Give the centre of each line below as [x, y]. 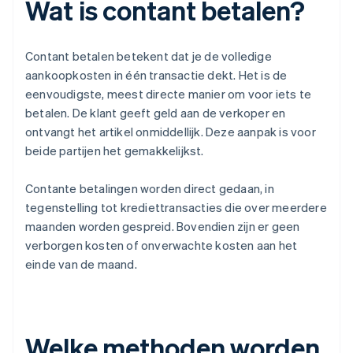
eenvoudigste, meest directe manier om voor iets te [169, 94]
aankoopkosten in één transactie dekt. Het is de [156, 75]
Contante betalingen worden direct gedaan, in [150, 189]
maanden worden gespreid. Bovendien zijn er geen [163, 227]
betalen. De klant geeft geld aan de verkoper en [156, 113]
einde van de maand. [81, 264]
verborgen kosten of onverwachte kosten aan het [162, 245]
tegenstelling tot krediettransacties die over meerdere [176, 208]
